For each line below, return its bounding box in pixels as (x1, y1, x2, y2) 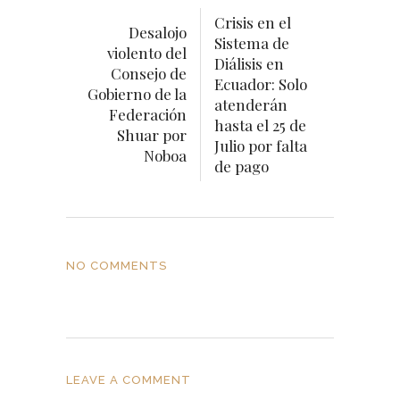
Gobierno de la (87, 84, 187, 104)
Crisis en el (214, 12, 291, 32)
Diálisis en (214, 54, 284, 73)
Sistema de (214, 33, 289, 53)
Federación (109, 104, 187, 124)
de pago (214, 156, 269, 176)
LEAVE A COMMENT (66, 372, 191, 387)
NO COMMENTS (66, 259, 167, 272)
